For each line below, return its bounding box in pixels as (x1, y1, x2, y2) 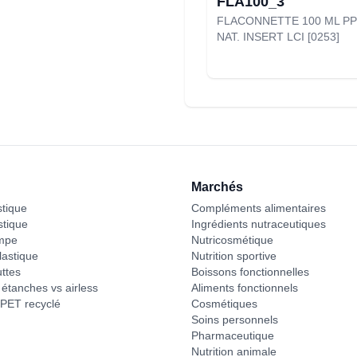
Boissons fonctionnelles (191, 265, 309, 278)
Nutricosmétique (191, 233, 273, 246)
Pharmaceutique (191, 329, 274, 342)
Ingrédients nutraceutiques (191, 218, 326, 230)
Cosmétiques (191, 297, 257, 310)
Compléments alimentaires (191, 202, 326, 214)
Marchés (191, 180, 243, 194)
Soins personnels (191, 313, 278, 326)
